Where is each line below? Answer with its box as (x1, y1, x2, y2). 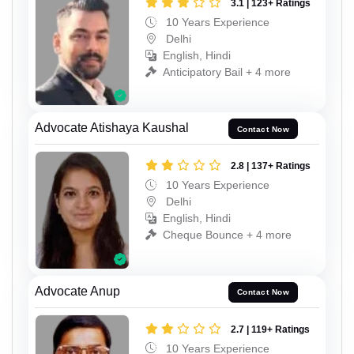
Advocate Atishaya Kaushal (35, 121, 189, 135)
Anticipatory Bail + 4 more (163, 65, 291, 78)
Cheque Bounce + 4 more (163, 228, 292, 242)
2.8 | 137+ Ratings (231, 160, 311, 172)
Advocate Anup (35, 284, 120, 298)
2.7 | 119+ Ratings (231, 323, 310, 335)
